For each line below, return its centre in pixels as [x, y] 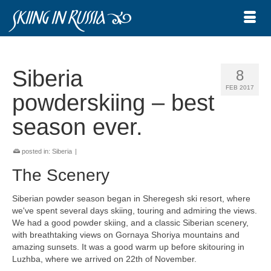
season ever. [77, 127]
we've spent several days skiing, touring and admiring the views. [135, 211]
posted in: [36, 151]
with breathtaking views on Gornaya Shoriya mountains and [126, 235]
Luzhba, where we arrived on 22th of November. [104, 259]
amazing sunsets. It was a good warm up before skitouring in [128, 247]
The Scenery [61, 175]
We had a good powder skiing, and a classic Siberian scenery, [130, 223]
